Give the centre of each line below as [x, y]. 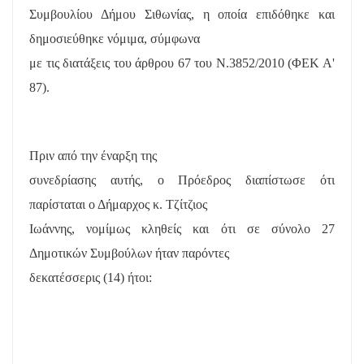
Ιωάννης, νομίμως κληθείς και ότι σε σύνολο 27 [182, 228]
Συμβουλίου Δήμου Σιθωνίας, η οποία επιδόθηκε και [182, 14]
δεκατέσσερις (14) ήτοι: [91, 277]
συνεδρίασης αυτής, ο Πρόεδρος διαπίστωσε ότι [182, 180]
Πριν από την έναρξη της [93, 155]
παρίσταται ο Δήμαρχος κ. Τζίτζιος [118, 204]
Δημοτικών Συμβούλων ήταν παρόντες [129, 253]
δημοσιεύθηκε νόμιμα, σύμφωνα [115, 38]
